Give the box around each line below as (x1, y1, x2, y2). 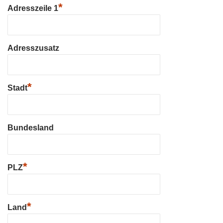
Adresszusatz (7, 44, 59, 52)
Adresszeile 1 (7, 4, 58, 12)
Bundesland (7, 123, 54, 132)
